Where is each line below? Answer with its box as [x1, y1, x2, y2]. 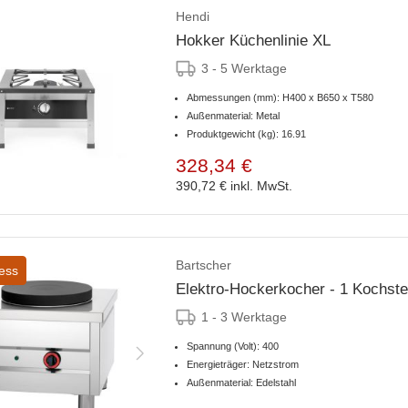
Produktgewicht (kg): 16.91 [187, 128, 306, 140]
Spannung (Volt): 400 [187, 341, 279, 352]
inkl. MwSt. [230, 178, 292, 194]
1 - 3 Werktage [201, 310, 287, 325]
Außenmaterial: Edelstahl [187, 377, 296, 389]
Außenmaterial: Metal [187, 110, 280, 122]
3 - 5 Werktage [201, 61, 287, 76]
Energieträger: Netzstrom [187, 359, 299, 371]
